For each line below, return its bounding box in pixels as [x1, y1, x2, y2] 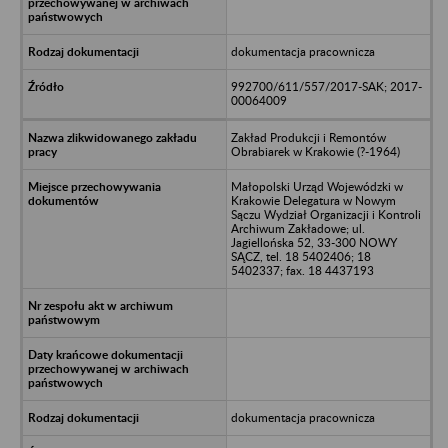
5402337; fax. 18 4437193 [230, 262, 374, 278]
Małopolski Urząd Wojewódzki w [230, 178, 403, 194]
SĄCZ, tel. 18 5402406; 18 [230, 248, 371, 264]
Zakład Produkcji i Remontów [230, 129, 386, 145]
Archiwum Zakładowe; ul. [230, 220, 365, 236]
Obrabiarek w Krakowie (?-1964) [230, 143, 400, 159]
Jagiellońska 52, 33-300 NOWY [230, 234, 397, 250]
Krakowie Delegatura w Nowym [230, 192, 396, 208]
